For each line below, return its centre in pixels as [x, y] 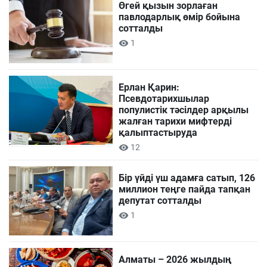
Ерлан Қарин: [149, 87]
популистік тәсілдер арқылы [184, 110]
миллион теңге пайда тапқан [185, 189]
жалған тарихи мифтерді [176, 121]
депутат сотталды [160, 201]
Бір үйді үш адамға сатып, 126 [187, 178]
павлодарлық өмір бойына [180, 17]
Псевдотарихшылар [164, 99]
